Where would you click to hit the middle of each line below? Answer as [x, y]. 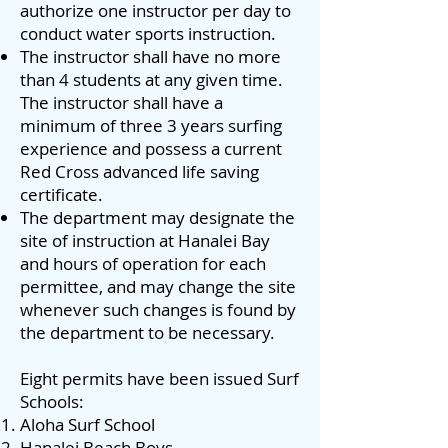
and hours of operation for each [143, 263]
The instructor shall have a [121, 102]
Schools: [52, 401]
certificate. [61, 194]
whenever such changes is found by [158, 309]
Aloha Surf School [87, 424]
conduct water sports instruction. [148, 33]
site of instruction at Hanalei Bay [145, 240]
